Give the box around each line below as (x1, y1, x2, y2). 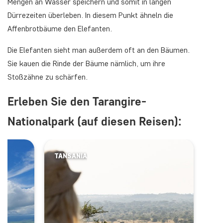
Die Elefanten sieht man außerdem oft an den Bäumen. (7, 45, 190, 55)
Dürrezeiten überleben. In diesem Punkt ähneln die (7, 10, 173, 20)
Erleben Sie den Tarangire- (7, 94, 146, 109)
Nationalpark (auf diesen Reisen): (7, 113, 181, 128)
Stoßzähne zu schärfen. (7, 72, 88, 82)
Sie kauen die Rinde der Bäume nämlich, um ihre (7, 58, 165, 68)
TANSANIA (54, 151, 87, 160)
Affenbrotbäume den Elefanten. (7, 23, 112, 33)
